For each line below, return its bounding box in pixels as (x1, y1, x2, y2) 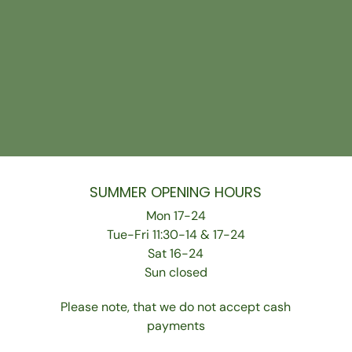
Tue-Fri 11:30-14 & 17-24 (106, 225, 245, 243)
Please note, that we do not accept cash (60, 298, 291, 315)
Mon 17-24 (145, 207, 206, 224)
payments (146, 317, 205, 334)
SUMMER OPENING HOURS (90, 181, 262, 202)
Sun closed (144, 263, 207, 280)
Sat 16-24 (148, 244, 204, 262)
